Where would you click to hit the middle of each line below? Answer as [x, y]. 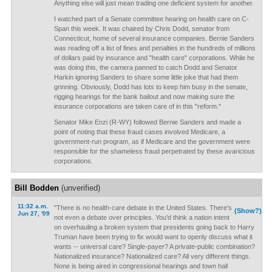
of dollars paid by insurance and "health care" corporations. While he [154, 58]
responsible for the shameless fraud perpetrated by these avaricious [154, 151]
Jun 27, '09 [33, 213]
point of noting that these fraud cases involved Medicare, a [139, 132]
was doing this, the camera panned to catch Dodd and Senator [145, 67]
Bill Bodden [36, 188]
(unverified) [79, 188]
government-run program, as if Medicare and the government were [152, 141]
